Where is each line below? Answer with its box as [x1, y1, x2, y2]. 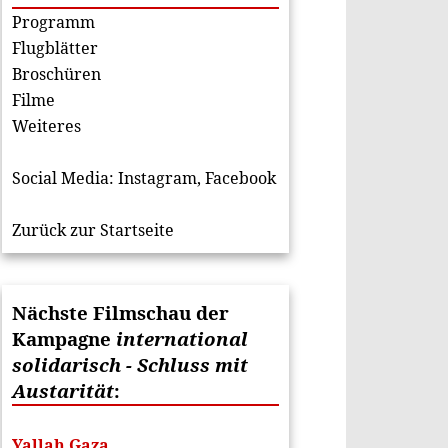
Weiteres [11, 115, 81, 137]
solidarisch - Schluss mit [11, 352, 248, 377]
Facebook [204, 167, 276, 189]
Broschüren [11, 63, 101, 85]
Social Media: [11, 167, 118, 189]
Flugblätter [11, 37, 98, 59]
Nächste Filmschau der [11, 300, 229, 325]
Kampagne [11, 326, 116, 351]
